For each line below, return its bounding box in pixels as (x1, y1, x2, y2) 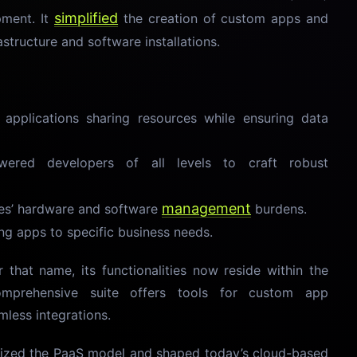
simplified (54, 10, 119, 26)
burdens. (251, 201, 307, 217)
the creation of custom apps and (118, 10, 329, 26)
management (162, 200, 251, 217)
